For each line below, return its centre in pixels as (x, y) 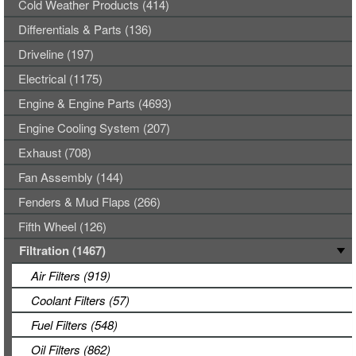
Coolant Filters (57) (80, 300)
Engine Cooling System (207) (94, 128)
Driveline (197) (56, 54)
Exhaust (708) (55, 152)
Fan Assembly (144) (71, 177)
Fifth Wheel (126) (62, 226)
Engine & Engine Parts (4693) (95, 103)
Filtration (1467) (62, 250)
